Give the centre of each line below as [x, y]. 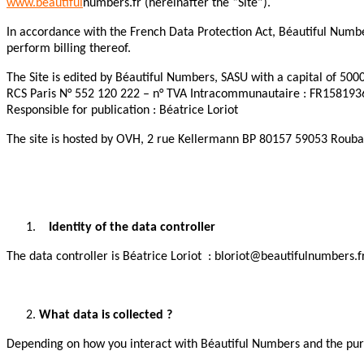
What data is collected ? [106, 316]
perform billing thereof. [69, 49]
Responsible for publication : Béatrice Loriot [122, 111]
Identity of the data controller [127, 228]
